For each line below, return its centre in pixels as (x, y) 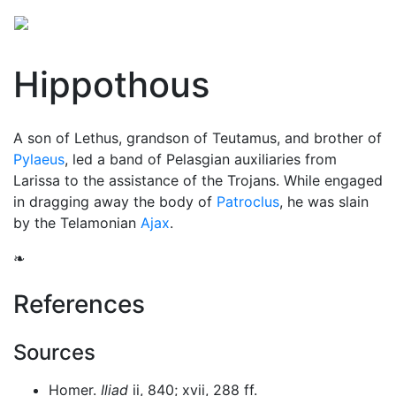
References (79, 304)
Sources (54, 352)
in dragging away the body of (115, 202)
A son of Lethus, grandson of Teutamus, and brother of (198, 138)
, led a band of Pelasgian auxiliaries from (201, 159)
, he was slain (324, 202)
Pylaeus (39, 159)
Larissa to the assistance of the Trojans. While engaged (198, 180)
